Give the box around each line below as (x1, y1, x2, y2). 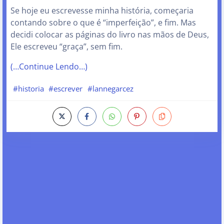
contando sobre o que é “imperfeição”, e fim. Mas (10, 17, 196, 28)
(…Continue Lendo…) (10, 61, 87, 72)
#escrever (48, 83, 83, 94)
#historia (12, 83, 44, 94)
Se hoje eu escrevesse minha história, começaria (10, 5, 193, 16)
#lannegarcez (87, 83, 133, 94)
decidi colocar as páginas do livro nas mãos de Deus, (10, 29, 209, 40)
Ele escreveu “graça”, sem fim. (10, 41, 122, 52)
